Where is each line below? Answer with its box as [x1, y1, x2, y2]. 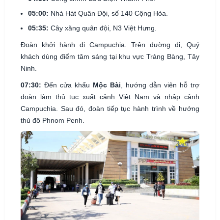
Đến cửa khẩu [41, 81, 93, 89]
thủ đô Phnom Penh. [21, 116, 84, 125]
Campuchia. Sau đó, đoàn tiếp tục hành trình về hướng [21, 105, 199, 113]
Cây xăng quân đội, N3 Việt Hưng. [49, 24, 157, 32]
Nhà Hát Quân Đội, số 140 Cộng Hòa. [49, 9, 168, 18]
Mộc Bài [93, 81, 121, 89]
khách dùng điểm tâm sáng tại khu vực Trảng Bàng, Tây [21, 53, 199, 61]
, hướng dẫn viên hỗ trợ [121, 81, 199, 89]
